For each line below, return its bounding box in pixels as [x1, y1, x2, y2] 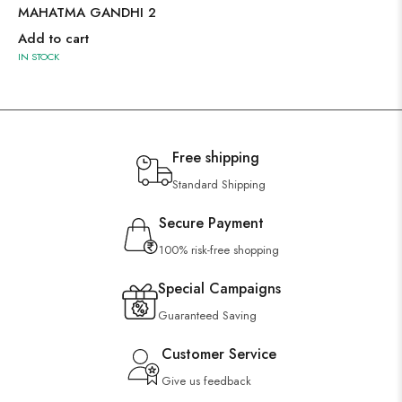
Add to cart [18, 29, 89, 48]
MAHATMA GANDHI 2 [18, 3, 156, 22]
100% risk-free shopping [159, 241, 279, 258]
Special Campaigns [157, 278, 281, 299]
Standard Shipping [172, 176, 266, 193]
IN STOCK [18, 49, 59, 64]
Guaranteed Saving [157, 307, 257, 324]
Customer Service [162, 344, 276, 364]
